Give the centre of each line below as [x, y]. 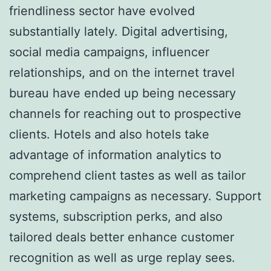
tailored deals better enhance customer [122, 237]
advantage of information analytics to [115, 155]
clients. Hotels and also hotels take [109, 134]
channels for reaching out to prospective [125, 113]
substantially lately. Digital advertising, [119, 31]
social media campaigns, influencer [109, 52]
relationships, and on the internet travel [122, 72]
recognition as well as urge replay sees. [122, 257]
